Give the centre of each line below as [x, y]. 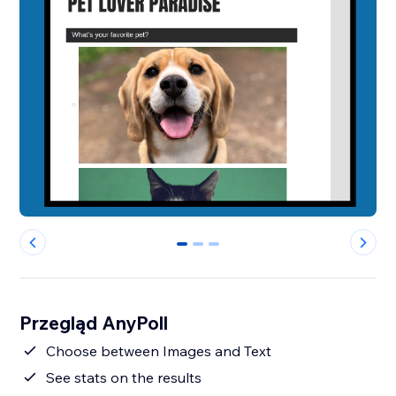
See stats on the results [124, 378]
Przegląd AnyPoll [94, 323]
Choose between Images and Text [159, 351]
